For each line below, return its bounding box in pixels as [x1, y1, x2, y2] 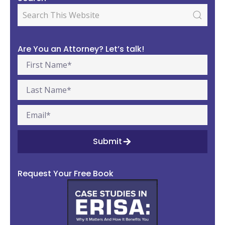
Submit [93, 135, 123, 147]
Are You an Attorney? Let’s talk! [18, 43, 144, 55]
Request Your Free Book [18, 167, 114, 179]
